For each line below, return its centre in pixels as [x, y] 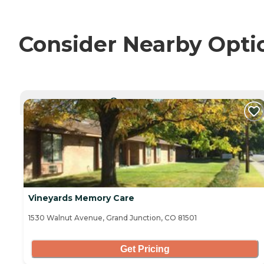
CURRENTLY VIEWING [149, 100]
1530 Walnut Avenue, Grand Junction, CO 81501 [113, 218]
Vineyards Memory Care [81, 198]
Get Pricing [145, 249]
